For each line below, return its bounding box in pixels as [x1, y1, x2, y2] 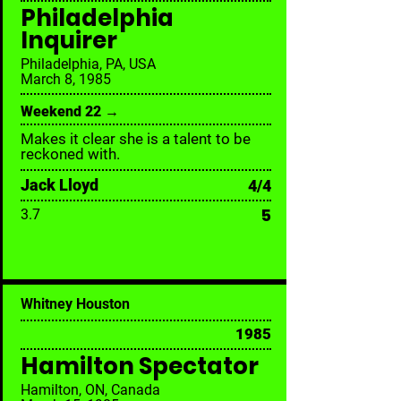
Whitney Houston [21, 295, 130, 312]
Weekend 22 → [21, 103, 119, 120]
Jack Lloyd [21, 175, 98, 194]
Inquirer [21, 24, 117, 56]
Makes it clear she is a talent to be [21, 130, 251, 148]
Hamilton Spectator [21, 350, 259, 382]
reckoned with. [21, 145, 120, 163]
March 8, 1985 [21, 71, 111, 88]
